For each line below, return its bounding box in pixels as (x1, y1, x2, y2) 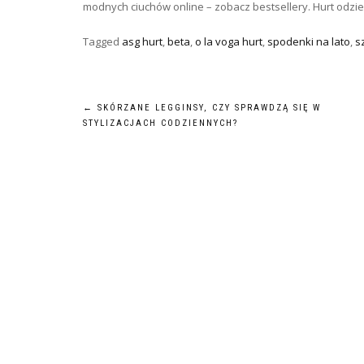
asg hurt (122, 34, 162, 49)
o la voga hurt (195, 34, 262, 49)
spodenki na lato (267, 34, 350, 49)
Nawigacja (82, 99, 197, 132)
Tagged (83, 34, 122, 49)
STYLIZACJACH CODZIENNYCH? (83, 118, 238, 128)
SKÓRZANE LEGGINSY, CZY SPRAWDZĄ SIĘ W (93, 102, 321, 113)
